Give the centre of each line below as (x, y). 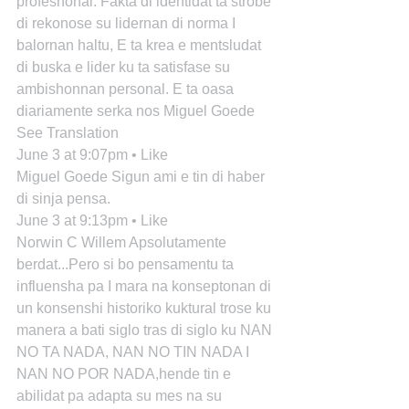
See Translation (68, 133)
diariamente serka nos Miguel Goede (136, 111)
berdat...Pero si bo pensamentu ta (127, 264)
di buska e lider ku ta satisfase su (125, 67)
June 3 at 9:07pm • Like (92, 155)
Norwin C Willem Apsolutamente (123, 242)
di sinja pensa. (63, 199)
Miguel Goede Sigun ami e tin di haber (142, 177)
